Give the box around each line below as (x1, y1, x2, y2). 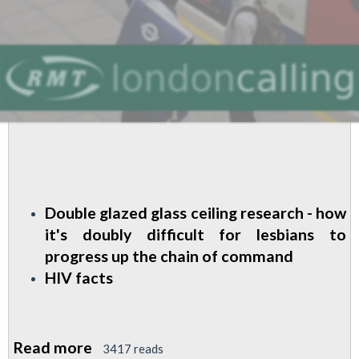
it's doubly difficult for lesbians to (45, 224, 346, 244)
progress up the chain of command (45, 246, 293, 265)
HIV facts (45, 268, 113, 287)
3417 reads (103, 341, 163, 357)
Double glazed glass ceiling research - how (45, 203, 346, 222)
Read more (13, 338, 92, 357)
